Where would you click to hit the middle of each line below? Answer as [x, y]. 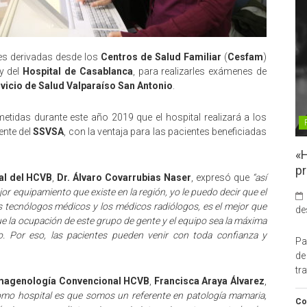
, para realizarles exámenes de [199, 71]
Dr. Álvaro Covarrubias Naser [124, 177]
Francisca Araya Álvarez [209, 281]
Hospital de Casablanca [78, 71]
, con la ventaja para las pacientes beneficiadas [165, 132]
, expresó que [222, 177]
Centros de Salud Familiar [161, 57]
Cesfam [245, 57]
